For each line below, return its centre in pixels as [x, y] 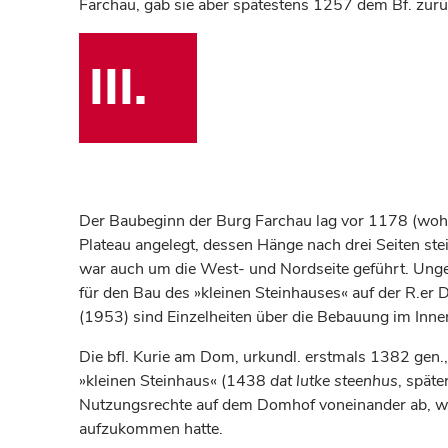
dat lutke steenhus [334, 381]
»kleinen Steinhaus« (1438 [174, 381]
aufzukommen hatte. [151, 429]
